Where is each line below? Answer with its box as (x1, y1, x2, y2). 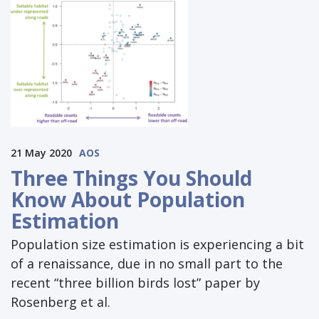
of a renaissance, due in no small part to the (11, 255, 283, 273)
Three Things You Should (11, 164, 252, 192)
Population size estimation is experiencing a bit (11, 236, 304, 253)
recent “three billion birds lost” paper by (11, 274, 260, 292)
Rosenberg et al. (11, 293, 110, 311)
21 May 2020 (11, 146, 72, 160)
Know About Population (11, 186, 245, 214)
